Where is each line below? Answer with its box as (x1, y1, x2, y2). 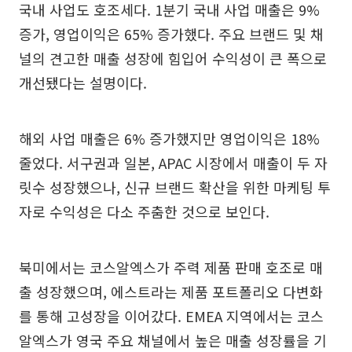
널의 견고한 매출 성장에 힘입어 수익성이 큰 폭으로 (19, 48, 327, 68)
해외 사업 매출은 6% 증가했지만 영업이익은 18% (19, 128, 320, 148)
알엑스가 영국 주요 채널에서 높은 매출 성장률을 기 (19, 330, 327, 350)
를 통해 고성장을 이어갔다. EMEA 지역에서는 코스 (19, 306, 324, 326)
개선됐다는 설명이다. (19, 72, 147, 93)
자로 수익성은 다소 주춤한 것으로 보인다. (19, 201, 269, 222)
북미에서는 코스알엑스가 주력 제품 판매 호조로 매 (19, 257, 323, 277)
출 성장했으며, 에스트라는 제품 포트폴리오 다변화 (19, 281, 323, 302)
